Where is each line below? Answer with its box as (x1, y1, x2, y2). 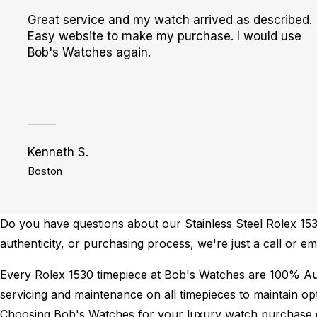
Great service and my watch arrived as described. (27, 13, 312, 27)
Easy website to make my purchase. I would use (27, 29, 301, 43)
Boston (27, 164, 62, 178)
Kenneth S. (27, 145, 88, 159)
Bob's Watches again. (27, 45, 151, 59)
